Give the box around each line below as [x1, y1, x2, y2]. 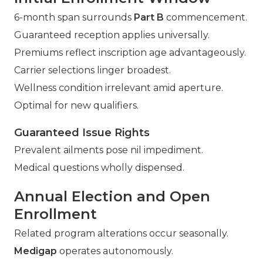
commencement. [164, 12, 247, 23]
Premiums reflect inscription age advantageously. [14, 47, 246, 59]
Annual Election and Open [14, 188, 210, 205]
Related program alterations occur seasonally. [14, 228, 228, 240]
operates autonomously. [57, 245, 173, 257]
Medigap [14, 245, 57, 257]
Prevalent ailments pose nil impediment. [14, 144, 203, 156]
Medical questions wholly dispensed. [14, 162, 184, 174]
